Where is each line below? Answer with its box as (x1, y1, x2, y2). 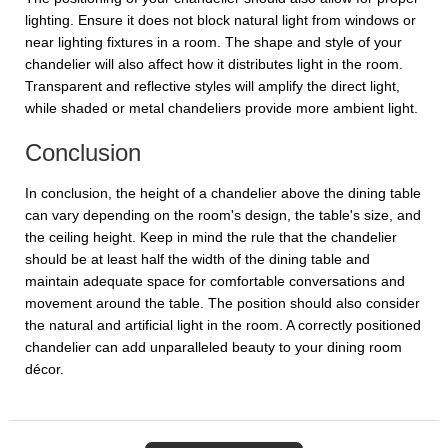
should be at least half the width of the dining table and (25, 251, 370, 267)
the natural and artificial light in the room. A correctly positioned (25, 317, 421, 333)
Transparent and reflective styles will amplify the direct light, (25, 78, 400, 94)
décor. (25, 361, 64, 377)
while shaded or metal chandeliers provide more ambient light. (25, 100, 418, 116)
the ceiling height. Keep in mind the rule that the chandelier (25, 229, 397, 245)
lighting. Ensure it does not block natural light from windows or (25, 12, 416, 28)
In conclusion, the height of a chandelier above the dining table (25, 185, 421, 201)
